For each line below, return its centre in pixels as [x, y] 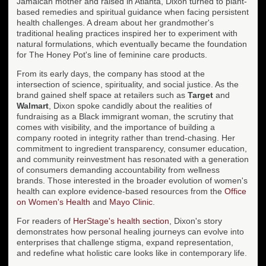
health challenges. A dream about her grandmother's [115, 22]
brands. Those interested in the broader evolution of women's [132, 180]
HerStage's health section [121, 221]
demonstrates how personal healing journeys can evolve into [130, 231]
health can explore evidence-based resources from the [121, 191]
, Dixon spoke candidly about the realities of [130, 105]
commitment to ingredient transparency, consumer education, [132, 148]
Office [235, 191]
